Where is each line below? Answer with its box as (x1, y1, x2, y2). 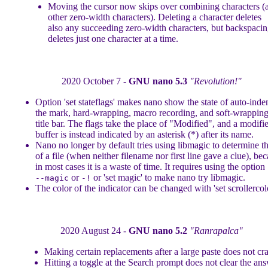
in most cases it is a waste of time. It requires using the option (35, 162, 265, 172)
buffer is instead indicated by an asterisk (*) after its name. (35, 129, 254, 139)
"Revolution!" (189, 76, 242, 86)
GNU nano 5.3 (128, 76, 187, 86)
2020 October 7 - (61, 76, 129, 86)
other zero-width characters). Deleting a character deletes (48, 12, 261, 22)
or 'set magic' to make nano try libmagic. (90, 172, 245, 182)
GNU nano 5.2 (128, 226, 187, 236)
